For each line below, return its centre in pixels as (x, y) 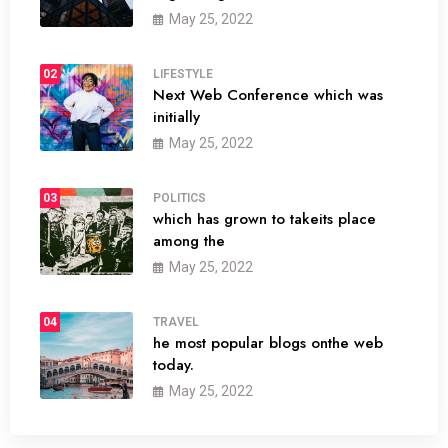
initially (176, 117)
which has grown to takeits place (264, 219)
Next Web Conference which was (268, 95)
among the (189, 241)
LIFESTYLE (183, 74)
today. (173, 365)
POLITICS (179, 198)
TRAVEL (176, 322)
